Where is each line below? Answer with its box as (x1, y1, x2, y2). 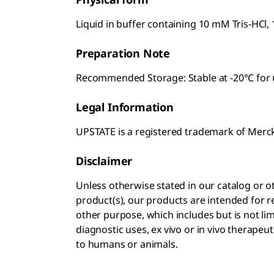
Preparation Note (76, 46, 171, 61)
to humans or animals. (76, 237, 178, 251)
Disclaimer (76, 154, 133, 169)
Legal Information (76, 100, 174, 115)
